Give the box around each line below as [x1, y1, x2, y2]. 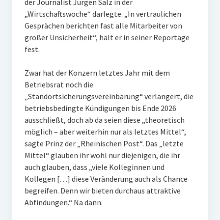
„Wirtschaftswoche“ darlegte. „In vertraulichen [24, 9, 181, 19]
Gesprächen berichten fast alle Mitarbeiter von [24, 21, 182, 30]
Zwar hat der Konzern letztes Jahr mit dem [24, 68, 170, 78]
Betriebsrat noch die [24, 80, 93, 89]
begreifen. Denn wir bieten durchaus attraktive [24, 186, 181, 195]
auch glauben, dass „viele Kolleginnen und [24, 162, 165, 172]
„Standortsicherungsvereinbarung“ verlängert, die [24, 91, 193, 101]
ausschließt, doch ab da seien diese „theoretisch [24, 115, 185, 125]
